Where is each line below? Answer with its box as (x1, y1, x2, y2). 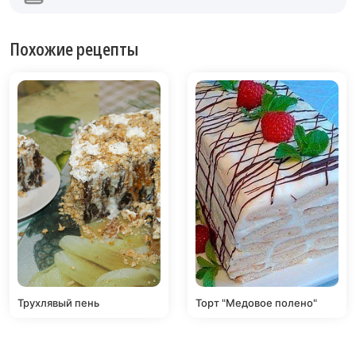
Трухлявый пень (17, 296, 99, 310)
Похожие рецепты (10, 37, 138, 61)
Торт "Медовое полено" (195, 296, 317, 310)
